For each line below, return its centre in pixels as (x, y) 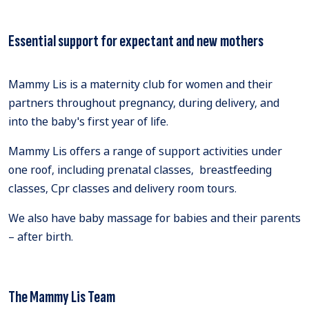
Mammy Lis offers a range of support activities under (145, 151)
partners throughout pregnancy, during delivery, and (144, 103)
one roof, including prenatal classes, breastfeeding (140, 170)
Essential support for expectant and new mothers (136, 41)
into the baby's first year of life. (88, 122)
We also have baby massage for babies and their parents (154, 218)
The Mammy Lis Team (62, 297)
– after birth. (41, 237)
